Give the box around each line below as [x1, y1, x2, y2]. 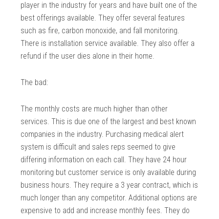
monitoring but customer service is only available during [21, 168, 197, 177]
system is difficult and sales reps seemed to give [21, 142, 176, 152]
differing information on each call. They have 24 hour [21, 155, 187, 165]
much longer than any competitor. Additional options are [21, 193, 197, 203]
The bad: [21, 78, 48, 88]
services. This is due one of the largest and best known [21, 117, 197, 127]
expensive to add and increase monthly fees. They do [21, 206, 190, 216]
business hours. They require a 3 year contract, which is [21, 180, 198, 190]
